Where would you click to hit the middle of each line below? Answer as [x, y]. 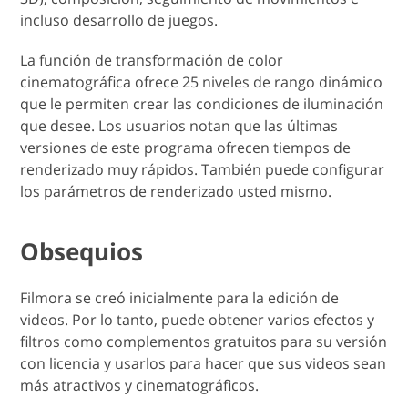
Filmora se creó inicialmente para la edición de [180, 298]
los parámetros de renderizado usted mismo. [176, 192]
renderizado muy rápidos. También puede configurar [203, 170]
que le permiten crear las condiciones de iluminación [202, 104]
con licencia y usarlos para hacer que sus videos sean [204, 364]
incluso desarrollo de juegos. [119, 20]
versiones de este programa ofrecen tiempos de [186, 148]
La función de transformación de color [152, 61]
